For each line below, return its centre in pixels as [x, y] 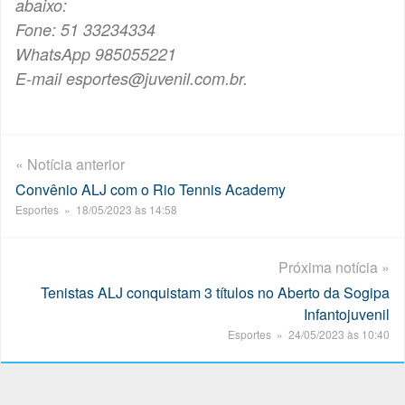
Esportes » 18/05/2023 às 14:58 [96, 209]
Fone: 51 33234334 [85, 29]
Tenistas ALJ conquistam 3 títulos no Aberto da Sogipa [215, 292]
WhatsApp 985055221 [96, 54]
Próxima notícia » [334, 267]
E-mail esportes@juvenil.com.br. [132, 78]
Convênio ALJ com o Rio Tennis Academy [151, 189]
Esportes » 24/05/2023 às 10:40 [309, 334]
